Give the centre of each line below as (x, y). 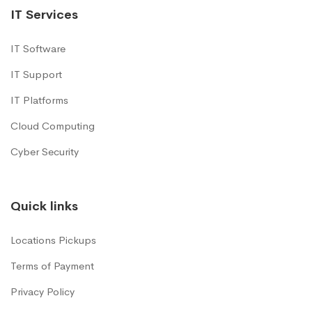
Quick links (44, 206)
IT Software (38, 48)
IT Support (36, 74)
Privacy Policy (42, 291)
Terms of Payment (52, 266)
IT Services (44, 15)
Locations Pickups (53, 240)
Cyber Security (45, 151)
